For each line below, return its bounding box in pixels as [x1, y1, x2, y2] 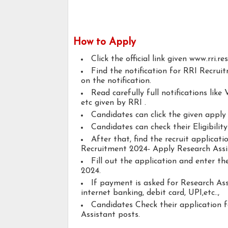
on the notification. [81, 77, 151, 85]
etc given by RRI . [81, 99, 146, 107]
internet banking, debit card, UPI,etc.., [81, 189, 222, 197]
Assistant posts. [81, 211, 140, 219]
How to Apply [73, 37, 136, 48]
